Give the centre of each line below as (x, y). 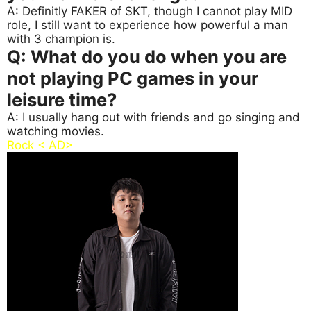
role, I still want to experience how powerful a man (148, 25)
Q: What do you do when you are (147, 57)
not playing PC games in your (133, 78)
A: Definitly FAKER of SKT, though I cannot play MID (150, 11)
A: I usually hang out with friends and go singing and (153, 118)
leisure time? (62, 100)
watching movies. (56, 132)
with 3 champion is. (61, 39)
